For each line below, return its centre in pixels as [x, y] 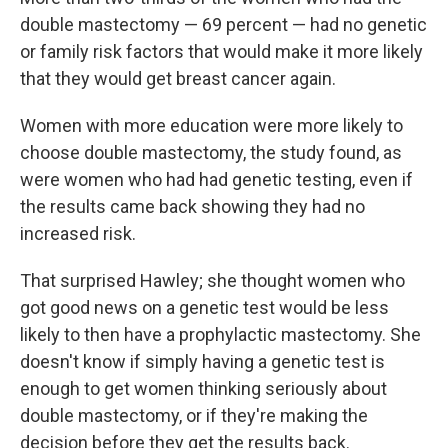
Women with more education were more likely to [211, 125]
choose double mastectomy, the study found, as [211, 152]
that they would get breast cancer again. [178, 78]
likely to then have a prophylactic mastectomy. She [220, 334]
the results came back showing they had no [192, 206]
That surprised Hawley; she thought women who [212, 280]
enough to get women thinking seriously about [203, 388]
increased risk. [78, 233]
